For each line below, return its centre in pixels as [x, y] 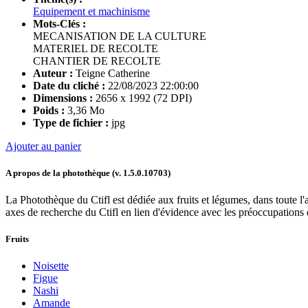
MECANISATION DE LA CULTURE [120, 36]
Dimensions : [63, 98]
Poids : [49, 110]
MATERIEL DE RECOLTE [96, 48]
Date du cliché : [69, 85]
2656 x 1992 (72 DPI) [142, 98]
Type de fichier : [71, 122]
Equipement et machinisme [91, 11]
